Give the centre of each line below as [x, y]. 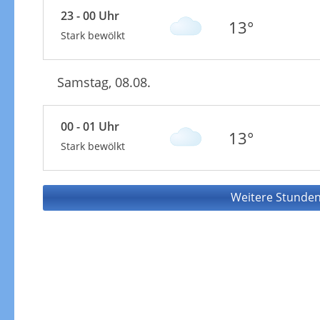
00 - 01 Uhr [90, 126]
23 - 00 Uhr [90, 15]
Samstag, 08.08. [104, 82]
